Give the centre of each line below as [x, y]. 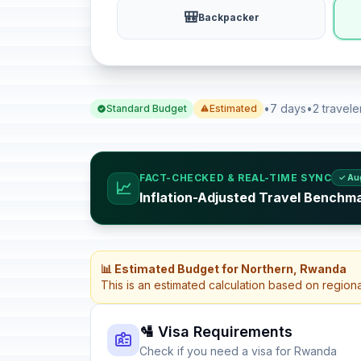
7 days [288, 108]
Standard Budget [147, 108]
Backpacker [228, 17]
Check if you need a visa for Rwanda [238, 351]
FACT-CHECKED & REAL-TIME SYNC [236, 177]
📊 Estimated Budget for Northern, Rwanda [224, 269]
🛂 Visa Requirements [216, 332]
